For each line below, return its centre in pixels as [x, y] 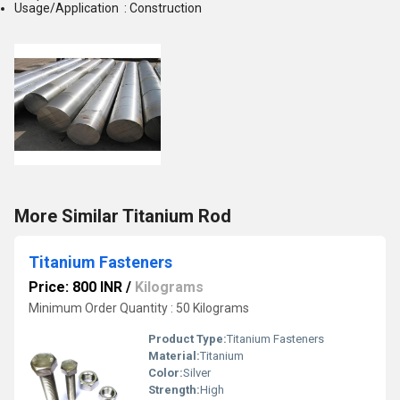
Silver [197, 373]
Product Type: [187, 339]
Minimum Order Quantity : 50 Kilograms [139, 308]
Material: [174, 356]
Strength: [174, 390]
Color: [166, 373]
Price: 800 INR [75, 287]
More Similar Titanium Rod [123, 216]
